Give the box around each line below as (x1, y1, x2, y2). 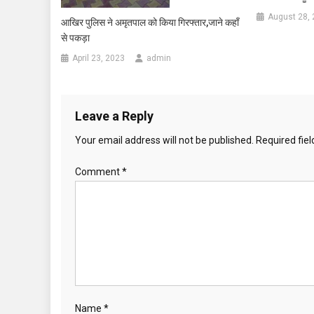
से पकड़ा (61, 32, 90, 44)
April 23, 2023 (72, 53, 125, 64)
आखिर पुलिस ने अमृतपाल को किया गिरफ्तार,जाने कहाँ (61, 17, 240, 29)
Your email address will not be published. (75, 135, 254, 146)
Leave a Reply (75, 109, 153, 124)
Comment (75, 166, 122, 178)
